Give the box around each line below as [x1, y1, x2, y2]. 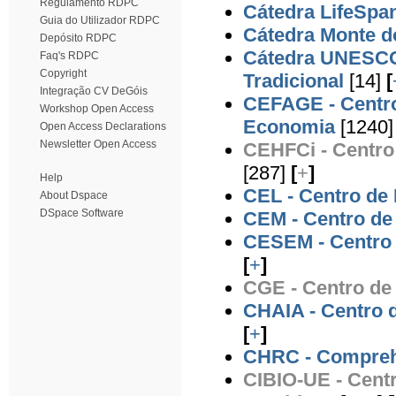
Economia [243, 115, 335, 138]
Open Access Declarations [40, 120, 166, 133]
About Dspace [40, 189, 108, 202]
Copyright [40, 67, 87, 80]
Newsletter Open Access [40, 138, 156, 150]
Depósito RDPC [40, 32, 117, 44]
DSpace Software [40, 207, 124, 219]
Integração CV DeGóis [40, 85, 148, 97]
